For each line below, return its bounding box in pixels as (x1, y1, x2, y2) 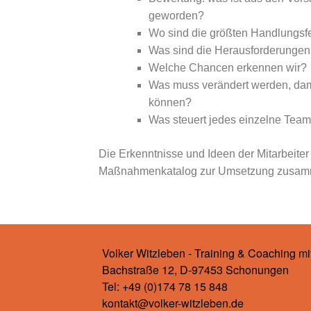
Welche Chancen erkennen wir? (149, 62, 307, 74)
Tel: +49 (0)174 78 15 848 (102, 278, 228, 294)
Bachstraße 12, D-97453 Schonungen (102, 261, 289, 278)
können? (149, 96, 192, 109)
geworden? (149, 10, 204, 22)
